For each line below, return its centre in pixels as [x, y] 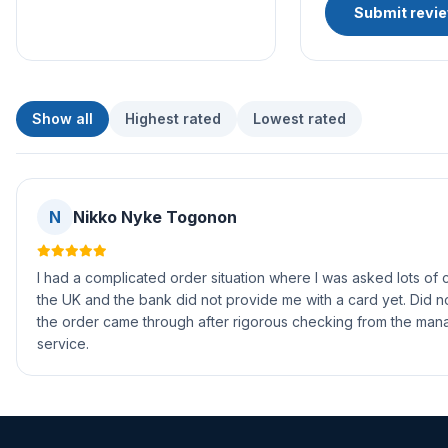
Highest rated [173, 118]
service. [63, 343]
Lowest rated [299, 118]
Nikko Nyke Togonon [155, 216]
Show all [62, 118]
